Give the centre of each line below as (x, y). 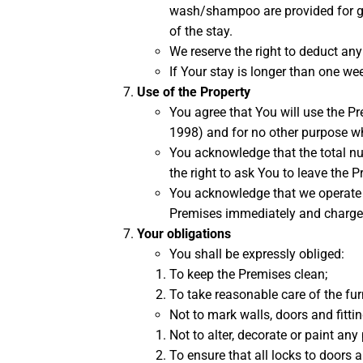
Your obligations (184, 234)
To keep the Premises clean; (248, 275)
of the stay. (203, 32)
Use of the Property (194, 92)
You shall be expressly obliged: (257, 254)
